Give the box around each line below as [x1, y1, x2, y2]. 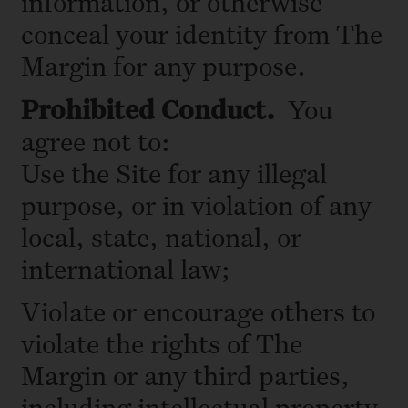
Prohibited [21, 90, 155, 127]
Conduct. [161, 90, 275, 127]
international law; [21, 250, 237, 286]
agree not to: [21, 122, 177, 158]
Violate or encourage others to [21, 293, 375, 330]
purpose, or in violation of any [21, 186, 372, 222]
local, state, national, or [21, 218, 301, 254]
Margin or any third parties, [21, 357, 350, 393]
